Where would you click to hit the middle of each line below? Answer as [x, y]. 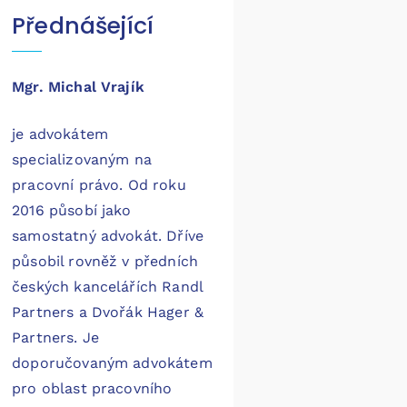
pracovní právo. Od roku [99, 185]
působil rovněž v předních [105, 262]
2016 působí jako [72, 211]
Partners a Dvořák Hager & [108, 313]
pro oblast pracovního [92, 389]
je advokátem [60, 134]
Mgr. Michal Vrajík [78, 87]
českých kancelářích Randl [108, 287]
